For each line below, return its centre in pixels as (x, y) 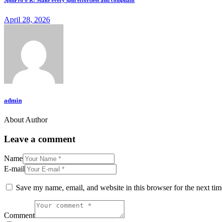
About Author (26, 119)
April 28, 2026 (27, 19)
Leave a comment (40, 139)
